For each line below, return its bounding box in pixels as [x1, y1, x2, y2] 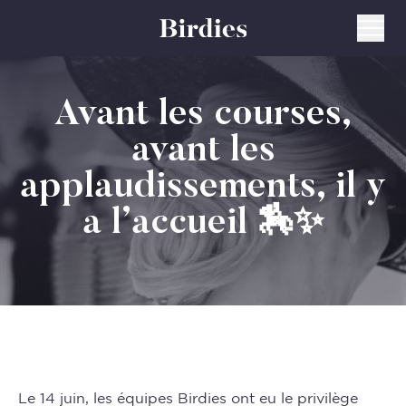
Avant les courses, [54, 97, 352, 134]
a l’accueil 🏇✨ [82, 206, 324, 243]
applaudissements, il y [20, 169, 386, 207]
